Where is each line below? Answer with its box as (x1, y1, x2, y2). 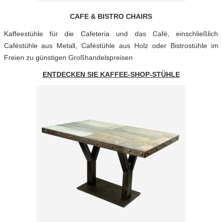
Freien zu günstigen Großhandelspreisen (3, 54, 133, 61)
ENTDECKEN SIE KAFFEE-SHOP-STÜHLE (42, 70, 180, 78)
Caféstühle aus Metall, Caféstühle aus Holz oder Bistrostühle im (3, 42, 219, 50)
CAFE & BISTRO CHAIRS (70, 12, 152, 20)
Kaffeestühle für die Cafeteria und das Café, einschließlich (3, 30, 219, 38)
